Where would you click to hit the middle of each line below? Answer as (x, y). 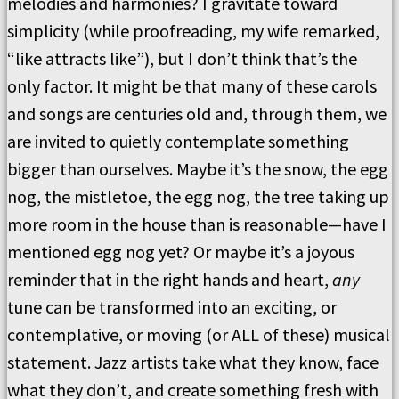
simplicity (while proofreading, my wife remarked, (193, 31)
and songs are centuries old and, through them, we (197, 114)
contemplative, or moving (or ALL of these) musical (199, 334)
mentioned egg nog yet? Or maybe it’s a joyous (181, 252)
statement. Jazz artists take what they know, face (193, 362)
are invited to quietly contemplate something (178, 141)
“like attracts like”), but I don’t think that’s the (182, 58)
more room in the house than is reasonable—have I (197, 224)
